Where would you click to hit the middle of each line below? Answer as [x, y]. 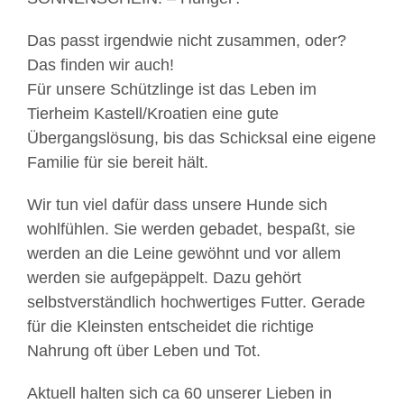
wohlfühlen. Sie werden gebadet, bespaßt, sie [191, 230]
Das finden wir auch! [101, 65]
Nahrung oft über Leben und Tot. [144, 351]
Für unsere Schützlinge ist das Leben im [172, 90]
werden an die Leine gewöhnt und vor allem [184, 254]
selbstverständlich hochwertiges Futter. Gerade [196, 303]
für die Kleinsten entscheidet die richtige [170, 327]
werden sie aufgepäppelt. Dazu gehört [164, 278]
